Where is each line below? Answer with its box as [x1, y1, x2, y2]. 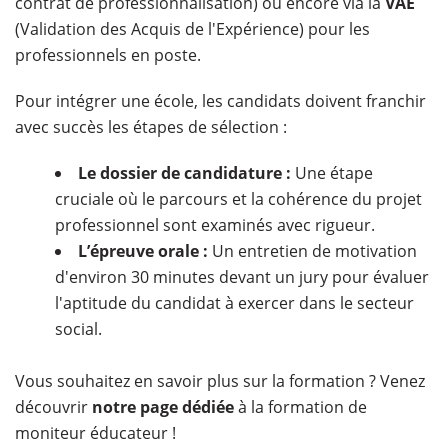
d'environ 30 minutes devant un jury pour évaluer [55, 266, 429, 289]
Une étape [291, 162, 373, 185]
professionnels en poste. [15, 44, 201, 67]
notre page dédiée [92, 396, 234, 419]
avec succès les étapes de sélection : [15, 116, 287, 139]
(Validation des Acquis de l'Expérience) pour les [15, 18, 370, 41]
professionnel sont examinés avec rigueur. [55, 214, 375, 237]
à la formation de [234, 396, 367, 419]
